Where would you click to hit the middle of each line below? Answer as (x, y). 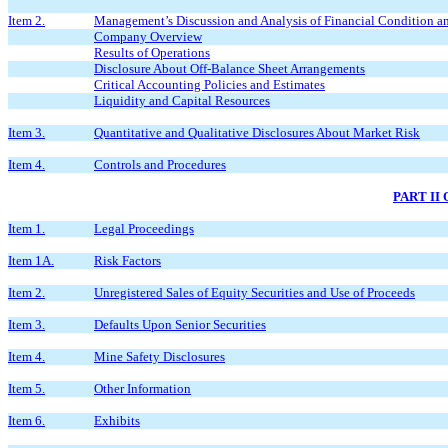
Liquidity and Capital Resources (182, 100)
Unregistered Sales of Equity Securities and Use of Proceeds (254, 292)
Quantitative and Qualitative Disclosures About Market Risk (257, 132)
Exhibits (117, 420)
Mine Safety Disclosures (159, 356)
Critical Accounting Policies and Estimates (209, 84)
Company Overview (148, 36)
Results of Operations (152, 52)
